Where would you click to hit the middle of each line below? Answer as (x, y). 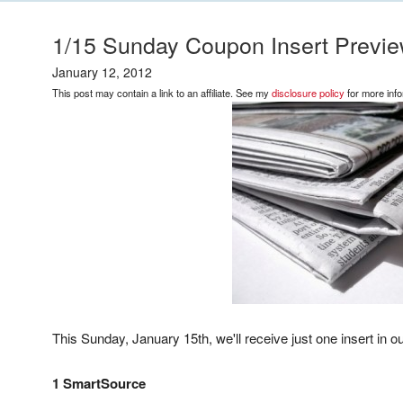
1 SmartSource (99, 383)
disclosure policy (308, 93)
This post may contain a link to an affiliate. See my (162, 93)
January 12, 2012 (102, 72)
